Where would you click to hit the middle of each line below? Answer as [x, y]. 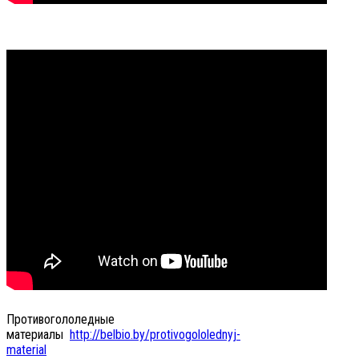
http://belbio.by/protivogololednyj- [155, 335]
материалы [38, 335]
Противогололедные [61, 320]
